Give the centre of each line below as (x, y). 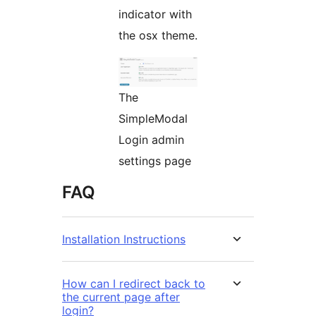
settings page (155, 161)
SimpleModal (153, 119)
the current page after (121, 297)
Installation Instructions (124, 239)
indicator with (155, 14)
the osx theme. (158, 36)
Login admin (151, 140)
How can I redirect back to (134, 284)
